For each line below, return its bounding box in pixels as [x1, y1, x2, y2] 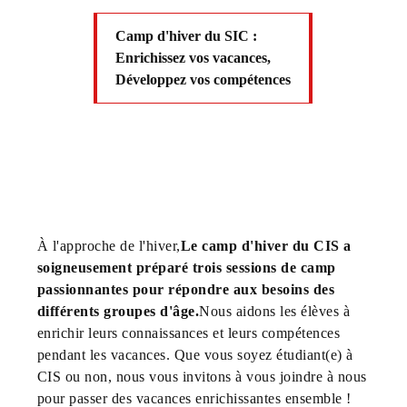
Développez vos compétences [115, 71, 292, 87]
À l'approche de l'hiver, [36, 237, 181, 253]
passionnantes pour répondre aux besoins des [36, 281, 335, 297]
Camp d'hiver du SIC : [115, 27, 258, 44]
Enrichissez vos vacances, [115, 49, 272, 65]
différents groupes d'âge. [36, 303, 200, 319]
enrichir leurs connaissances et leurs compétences [36, 324, 341, 341]
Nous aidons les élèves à [199, 303, 351, 319]
